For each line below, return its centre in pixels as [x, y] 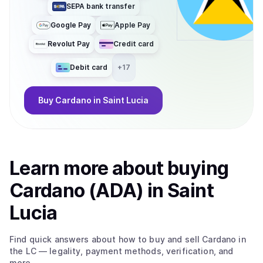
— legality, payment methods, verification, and [135, 251]
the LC [23, 251]
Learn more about [89, 168]
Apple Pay [132, 25]
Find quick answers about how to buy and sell [106, 239]
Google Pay [71, 25]
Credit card [133, 44]
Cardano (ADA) [77, 190]
